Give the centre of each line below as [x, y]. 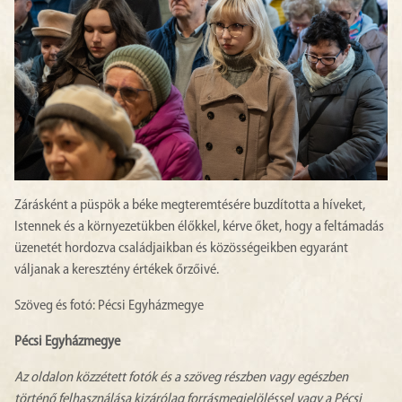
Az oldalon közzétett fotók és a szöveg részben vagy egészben [181, 378]
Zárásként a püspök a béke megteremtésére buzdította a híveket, [190, 206]
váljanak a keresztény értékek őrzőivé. [117, 271]
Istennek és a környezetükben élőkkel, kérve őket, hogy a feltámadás [199, 227]
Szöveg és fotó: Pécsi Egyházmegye [109, 306]
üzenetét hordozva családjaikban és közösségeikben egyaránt [181, 249]
